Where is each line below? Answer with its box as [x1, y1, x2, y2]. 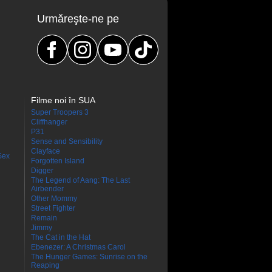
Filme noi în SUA [31, 95, 95, 105]
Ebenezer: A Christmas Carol [31, 243, 126, 251]
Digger [31, 166, 53, 175]
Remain [31, 214, 57, 222]
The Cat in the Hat [31, 233, 90, 242]
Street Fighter [31, 204, 75, 212]
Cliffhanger [31, 118, 67, 126]
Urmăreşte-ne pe [37, 13, 119, 25]
